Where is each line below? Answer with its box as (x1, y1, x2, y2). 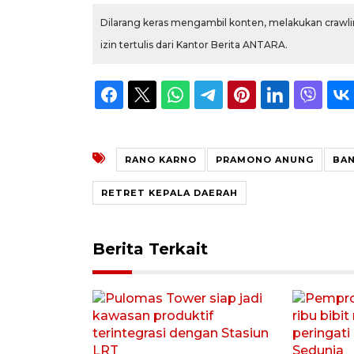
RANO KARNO (125, 153, 197, 165)
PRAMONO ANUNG (216, 153, 314, 165)
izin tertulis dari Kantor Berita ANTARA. (100, 38, 288, 51)
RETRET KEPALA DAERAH (101, 186, 238, 198)
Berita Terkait (92, 239, 208, 258)
